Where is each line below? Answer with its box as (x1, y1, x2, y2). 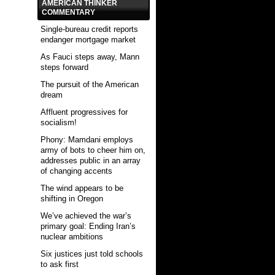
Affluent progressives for (40, 107, 128, 117)
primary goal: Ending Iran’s (40, 221, 136, 231)
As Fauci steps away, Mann (40, 52, 139, 61)
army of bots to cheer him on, (40, 145, 145, 155)
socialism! (40, 117, 77, 127)
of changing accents (40, 166, 112, 176)
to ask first (40, 259, 79, 269)
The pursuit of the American (40, 79, 139, 89)
